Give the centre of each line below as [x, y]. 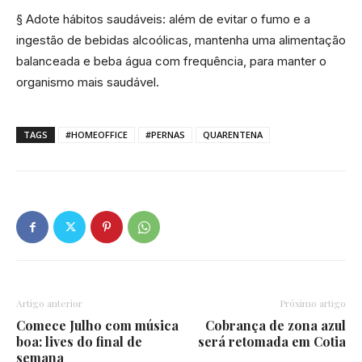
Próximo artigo [313, 303]
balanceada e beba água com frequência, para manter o [171, 61]
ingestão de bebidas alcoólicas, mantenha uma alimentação [181, 40]
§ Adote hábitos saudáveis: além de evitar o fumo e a [163, 19]
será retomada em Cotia [272, 341]
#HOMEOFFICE [97, 135]
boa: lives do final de [79, 341]
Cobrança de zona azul [276, 325]
